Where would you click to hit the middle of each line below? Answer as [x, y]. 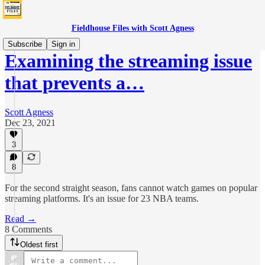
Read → [20, 219]
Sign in [63, 44]
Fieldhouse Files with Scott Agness [132, 28]
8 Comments [28, 229]
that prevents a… [75, 83]
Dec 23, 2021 [30, 122]
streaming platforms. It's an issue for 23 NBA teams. [102, 198]
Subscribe [25, 44]
